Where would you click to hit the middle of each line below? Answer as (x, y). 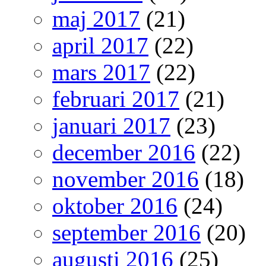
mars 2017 (101, 72)
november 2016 (126, 179)
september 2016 (126, 232)
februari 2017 (116, 99)
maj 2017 (96, 19)
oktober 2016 (115, 206)
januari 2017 (111, 126)
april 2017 (100, 45)
